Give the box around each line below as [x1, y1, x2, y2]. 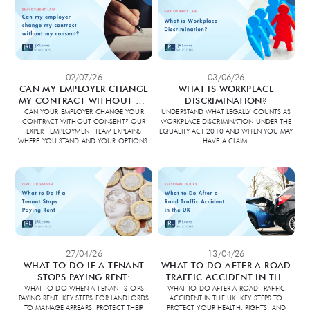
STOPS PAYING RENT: [37, 271, 131, 283]
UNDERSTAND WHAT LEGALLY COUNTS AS [161, 107, 291, 116]
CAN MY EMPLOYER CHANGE [19, 82, 149, 94]
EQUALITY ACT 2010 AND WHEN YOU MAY [159, 126, 293, 135]
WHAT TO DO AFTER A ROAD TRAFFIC [167, 284, 285, 293]
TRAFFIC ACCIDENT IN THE [165, 271, 286, 283]
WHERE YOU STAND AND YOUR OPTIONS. [17, 136, 150, 145]
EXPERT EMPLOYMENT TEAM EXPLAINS [26, 126, 142, 135]
